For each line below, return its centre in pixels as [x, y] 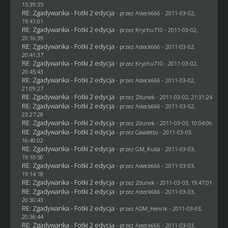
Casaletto [146, 132]
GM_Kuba [148, 149]
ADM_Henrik [151, 208]
